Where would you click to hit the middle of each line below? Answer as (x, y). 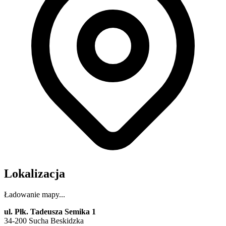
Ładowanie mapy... (35, 195)
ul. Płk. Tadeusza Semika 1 (50, 212)
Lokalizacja (35, 173)
